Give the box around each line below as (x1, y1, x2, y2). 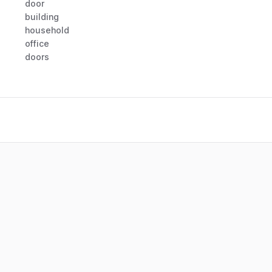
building (25, 12, 59, 22)
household (25, 25, 69, 35)
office (25, 38, 49, 49)
